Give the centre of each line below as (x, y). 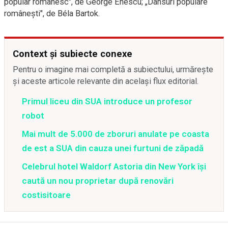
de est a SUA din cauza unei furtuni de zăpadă (113, 148)
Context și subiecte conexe (73, 53)
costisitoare (46, 195)
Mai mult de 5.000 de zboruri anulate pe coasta (116, 134)
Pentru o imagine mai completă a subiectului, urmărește (113, 69)
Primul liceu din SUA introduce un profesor (107, 101)
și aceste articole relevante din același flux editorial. (106, 81)
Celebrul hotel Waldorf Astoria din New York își (114, 166)
